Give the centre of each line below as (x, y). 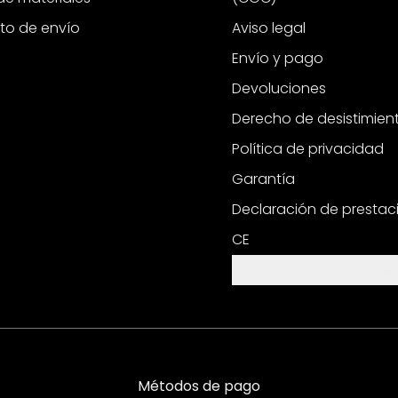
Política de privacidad (308, 149)
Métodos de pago (199, 386)
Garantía (263, 179)
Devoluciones (279, 88)
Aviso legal (269, 28)
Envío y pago (278, 58)
